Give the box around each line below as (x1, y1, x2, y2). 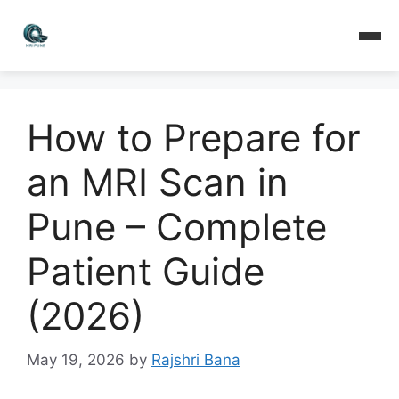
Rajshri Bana (151, 350, 240, 369)
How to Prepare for (27, 115, 361, 160)
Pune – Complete (27, 204, 327, 249)
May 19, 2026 (27, 350, 125, 369)
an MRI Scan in (27, 159, 289, 205)
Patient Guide (27, 248, 265, 294)
